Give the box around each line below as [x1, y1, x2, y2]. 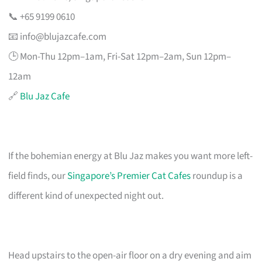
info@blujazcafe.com [20, 29, 107, 44]
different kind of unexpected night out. [8, 188, 164, 203]
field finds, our [8, 168, 68, 183]
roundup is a [191, 168, 243, 183]
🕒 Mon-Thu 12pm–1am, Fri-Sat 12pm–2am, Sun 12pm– [8, 49, 232, 64]
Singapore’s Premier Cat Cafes [67, 168, 191, 183]
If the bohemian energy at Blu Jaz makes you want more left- [8, 149, 253, 163]
